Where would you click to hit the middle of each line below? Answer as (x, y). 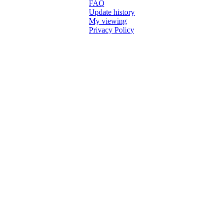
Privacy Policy (111, 30)
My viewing (108, 21)
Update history (112, 12)
